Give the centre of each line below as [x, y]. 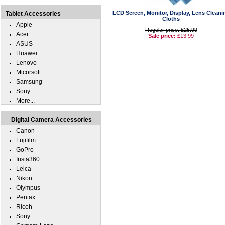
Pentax [26, 197]
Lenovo [26, 63]
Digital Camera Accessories [51, 120]
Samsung [29, 82]
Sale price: [163, 36]
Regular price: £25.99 [171, 30]
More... [25, 101]
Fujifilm [26, 140]
